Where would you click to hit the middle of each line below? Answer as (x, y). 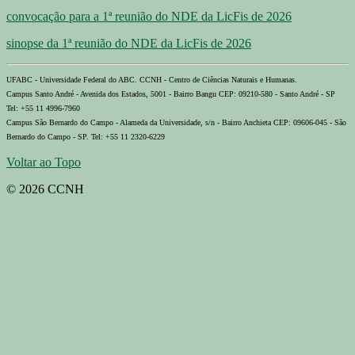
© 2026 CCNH (45, 189)
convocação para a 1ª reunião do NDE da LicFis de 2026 (149, 16)
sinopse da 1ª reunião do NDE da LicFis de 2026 (129, 43)
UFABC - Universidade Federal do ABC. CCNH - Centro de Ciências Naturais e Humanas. (152, 79)
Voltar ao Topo (44, 162)
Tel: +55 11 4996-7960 (43, 108)
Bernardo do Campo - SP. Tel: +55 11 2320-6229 (86, 136)
